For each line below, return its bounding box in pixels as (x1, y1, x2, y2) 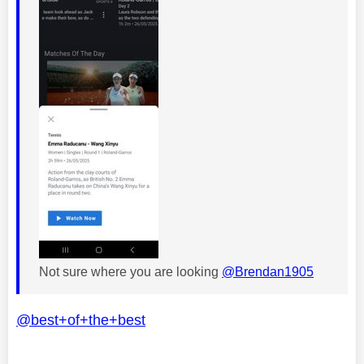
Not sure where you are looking (39, 264, 222, 279)
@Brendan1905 (222, 264, 314, 279)
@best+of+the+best (16, 311, 145, 328)
